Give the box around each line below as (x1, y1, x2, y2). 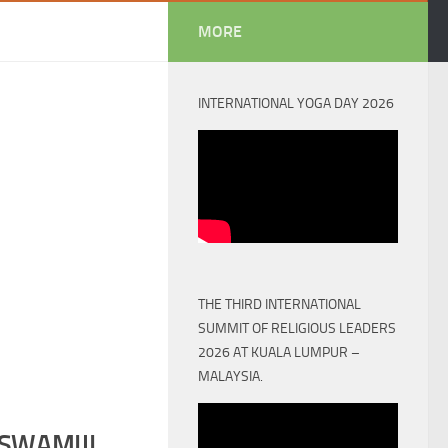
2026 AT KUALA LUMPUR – (198, 343, 360, 361)
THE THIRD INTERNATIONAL (198, 295, 361, 313)
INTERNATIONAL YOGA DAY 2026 (198, 95, 394, 112)
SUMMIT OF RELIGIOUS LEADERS (198, 319, 396, 337)
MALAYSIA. (198, 367, 263, 385)
